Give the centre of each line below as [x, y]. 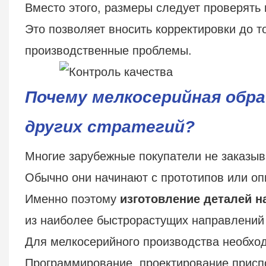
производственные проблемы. [108, 50]
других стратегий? [110, 126]
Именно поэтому [72, 199]
